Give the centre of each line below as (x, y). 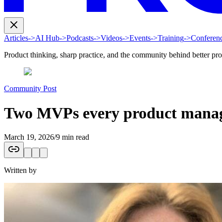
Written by (20, 170)
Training (171, 38)
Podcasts (80, 38)
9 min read (73, 137)
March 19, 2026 (29, 137)
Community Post (30, 89)
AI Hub (47, 38)
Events (140, 38)
